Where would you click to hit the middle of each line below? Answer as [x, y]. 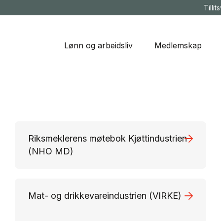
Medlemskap [178, 45]
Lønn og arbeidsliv [98, 45]
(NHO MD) [51, 151]
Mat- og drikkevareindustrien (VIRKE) [105, 196]
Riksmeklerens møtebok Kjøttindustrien [108, 138]
